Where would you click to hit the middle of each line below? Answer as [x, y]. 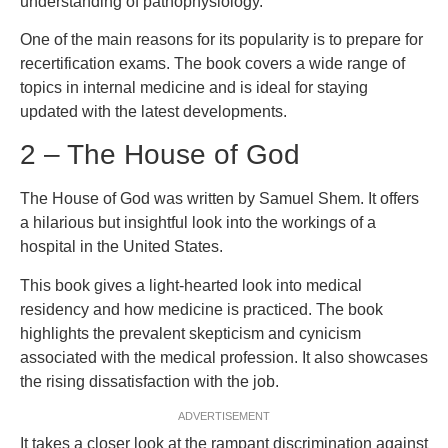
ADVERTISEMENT [224, 416]
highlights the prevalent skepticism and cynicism [190, 333]
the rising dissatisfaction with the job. [149, 381]
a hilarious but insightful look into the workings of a [198, 223]
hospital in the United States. [121, 247]
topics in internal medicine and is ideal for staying [194, 88]
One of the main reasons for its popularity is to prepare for [221, 40]
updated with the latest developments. [153, 112]
